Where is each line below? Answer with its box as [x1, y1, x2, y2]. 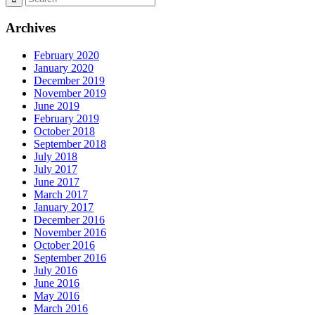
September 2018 [34, 137, 106, 150]
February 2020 [34, 49, 99, 61]
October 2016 [34, 238, 95, 251]
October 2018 [34, 124, 95, 137]
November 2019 [34, 86, 106, 99]
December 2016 [34, 213, 105, 226]
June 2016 [34, 276, 79, 289]
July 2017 [34, 162, 77, 175]
